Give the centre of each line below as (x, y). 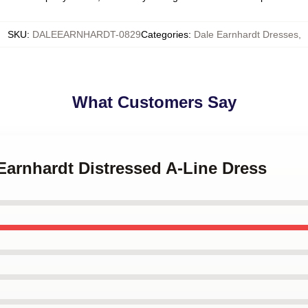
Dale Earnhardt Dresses (246, 34)
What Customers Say (154, 102)
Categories (164, 34)
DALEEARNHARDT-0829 (86, 34)
